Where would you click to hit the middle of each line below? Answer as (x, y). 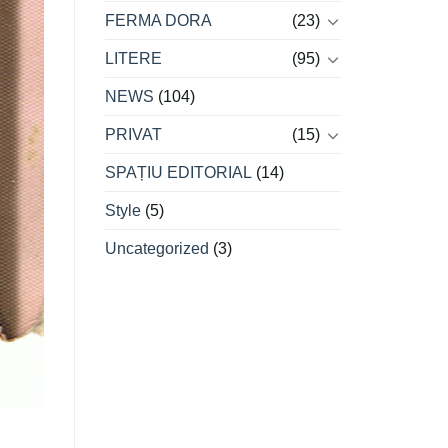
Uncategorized (156, 249)
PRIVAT (133, 135)
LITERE (133, 59)
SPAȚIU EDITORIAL (178, 173)
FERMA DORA (158, 21)
